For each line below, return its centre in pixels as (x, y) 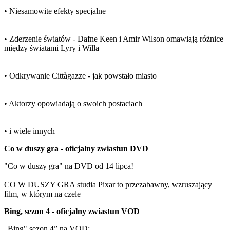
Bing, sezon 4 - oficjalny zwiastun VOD (72, 211)
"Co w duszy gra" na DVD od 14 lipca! (69, 166)
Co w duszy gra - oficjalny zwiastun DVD (76, 149)
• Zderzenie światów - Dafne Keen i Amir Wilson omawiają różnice (114, 39)
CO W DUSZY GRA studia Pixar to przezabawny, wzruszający (108, 185)
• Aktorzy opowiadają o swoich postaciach (73, 103)
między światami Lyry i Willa (52, 48)
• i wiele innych (30, 131)
